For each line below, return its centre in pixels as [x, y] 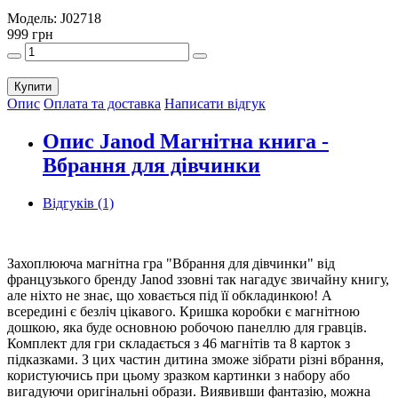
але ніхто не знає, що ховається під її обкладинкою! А [170, 295]
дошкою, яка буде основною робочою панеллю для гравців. [187, 327]
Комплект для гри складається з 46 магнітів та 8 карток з [179, 343]
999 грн [30, 34]
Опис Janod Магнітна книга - [186, 141]
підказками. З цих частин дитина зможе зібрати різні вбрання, [195, 359]
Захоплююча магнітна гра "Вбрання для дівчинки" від [171, 263]
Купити [33, 86]
